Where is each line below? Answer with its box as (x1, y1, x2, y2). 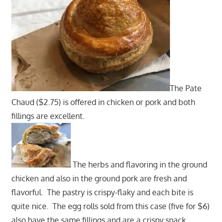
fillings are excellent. (11, 111, 89, 121)
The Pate (169, 83, 202, 93)
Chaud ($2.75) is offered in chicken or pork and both (11, 97, 195, 107)
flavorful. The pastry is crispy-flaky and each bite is (11, 187, 193, 197)
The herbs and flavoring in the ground (70, 159, 207, 169)
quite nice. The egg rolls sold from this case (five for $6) (11, 201, 210, 211)
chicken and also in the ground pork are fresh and (11, 173, 187, 183)
